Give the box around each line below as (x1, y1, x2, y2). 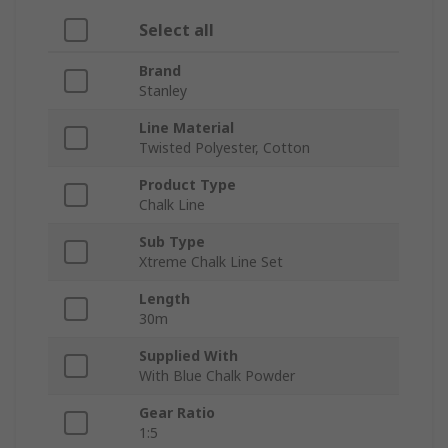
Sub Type (139, 232, 205, 252)
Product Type (139, 175, 236, 195)
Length (139, 289, 190, 309)
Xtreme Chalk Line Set (139, 252, 283, 272)
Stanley (139, 81, 187, 101)
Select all (139, 19, 214, 42)
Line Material (139, 118, 234, 138)
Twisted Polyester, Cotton (139, 138, 310, 158)
